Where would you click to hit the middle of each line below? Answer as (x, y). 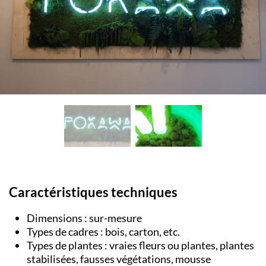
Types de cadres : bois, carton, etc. (103, 232)
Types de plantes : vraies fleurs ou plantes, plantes (140, 246)
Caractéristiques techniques (93, 192)
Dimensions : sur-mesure (84, 218)
